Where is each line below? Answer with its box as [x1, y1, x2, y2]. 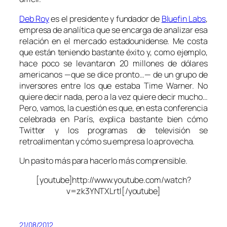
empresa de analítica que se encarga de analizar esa [19, 24, 208, 35]
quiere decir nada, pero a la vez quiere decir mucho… [19, 91, 208, 102]
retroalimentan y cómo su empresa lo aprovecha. [19, 135, 195, 147]
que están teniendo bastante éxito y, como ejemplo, [19, 46, 208, 58]
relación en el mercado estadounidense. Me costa [19, 35, 208, 47]
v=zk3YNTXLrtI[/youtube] [66, 185, 161, 197]
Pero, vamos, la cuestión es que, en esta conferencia [19, 102, 208, 113]
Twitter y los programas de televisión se [19, 124, 208, 136]
